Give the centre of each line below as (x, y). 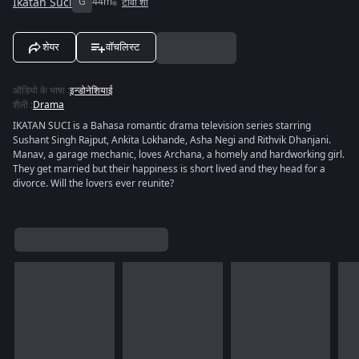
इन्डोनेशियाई (91, 91)
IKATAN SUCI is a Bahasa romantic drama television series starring (162, 126)
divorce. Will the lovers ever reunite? (93, 184)
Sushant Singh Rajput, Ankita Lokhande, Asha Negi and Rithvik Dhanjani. (172, 140)
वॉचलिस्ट (123, 47)
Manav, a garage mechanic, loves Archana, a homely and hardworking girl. (179, 155)
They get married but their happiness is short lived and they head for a (169, 169)
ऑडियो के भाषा (39, 91)
